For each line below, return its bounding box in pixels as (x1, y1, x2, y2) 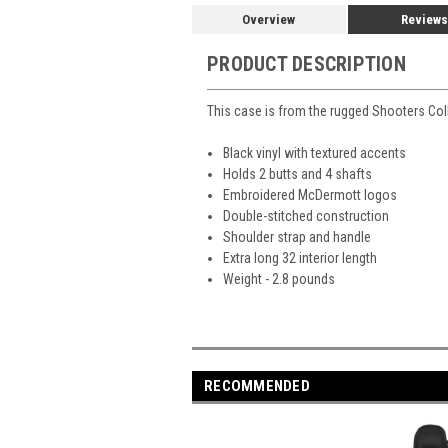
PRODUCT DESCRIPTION (207, 51, 406, 76)
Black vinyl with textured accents (223, 144, 407, 161)
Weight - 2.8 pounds (223, 270, 336, 287)
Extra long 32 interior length (223, 249, 378, 266)
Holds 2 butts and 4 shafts (223, 165, 373, 182)
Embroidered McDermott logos (223, 186, 398, 203)
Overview (242, 11, 296, 27)
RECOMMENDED (204, 376, 310, 395)
